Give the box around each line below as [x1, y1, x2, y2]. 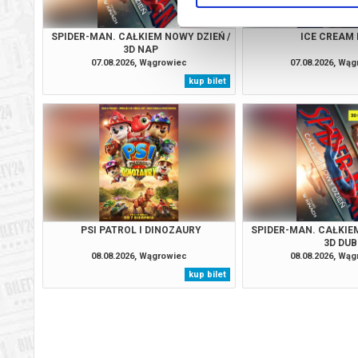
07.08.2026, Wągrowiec [90, 58, 187, 68]
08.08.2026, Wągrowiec [90, 251, 187, 261]
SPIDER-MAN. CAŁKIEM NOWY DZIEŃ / [51, 31, 231, 42]
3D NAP [123, 44, 159, 55]
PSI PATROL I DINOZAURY [80, 225, 201, 236]
